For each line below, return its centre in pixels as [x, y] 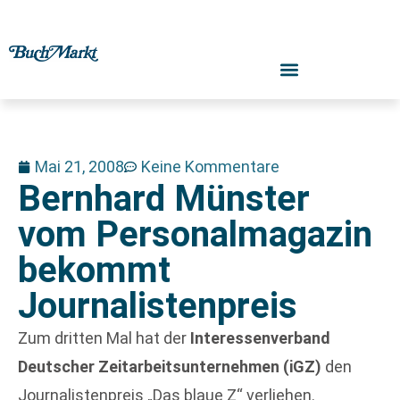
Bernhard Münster [164, 199]
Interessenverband [260, 338]
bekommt [94, 270]
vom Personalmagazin [195, 234]
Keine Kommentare [210, 167]
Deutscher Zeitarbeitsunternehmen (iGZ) [170, 367]
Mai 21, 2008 [79, 167]
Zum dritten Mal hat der [104, 338]
